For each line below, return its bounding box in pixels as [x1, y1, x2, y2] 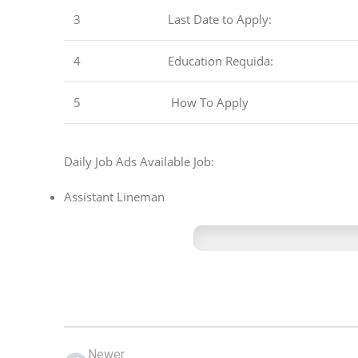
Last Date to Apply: [168, 11, 272, 28]
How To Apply [168, 94, 249, 111]
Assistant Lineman [64, 189, 165, 205]
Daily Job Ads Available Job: [64, 153, 214, 170]
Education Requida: [168, 53, 273, 70]
